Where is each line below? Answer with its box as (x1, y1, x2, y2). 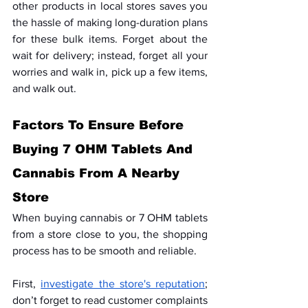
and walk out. (12, 82, 76, 95)
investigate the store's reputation (41, 278, 205, 290)
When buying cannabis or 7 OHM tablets (12, 212, 208, 224)
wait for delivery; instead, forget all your (12, 49, 208, 62)
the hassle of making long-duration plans (12, 16, 208, 29)
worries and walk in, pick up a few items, (12, 66, 208, 78)
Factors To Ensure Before (12, 118, 188, 133)
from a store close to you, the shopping (12, 228, 208, 241)
